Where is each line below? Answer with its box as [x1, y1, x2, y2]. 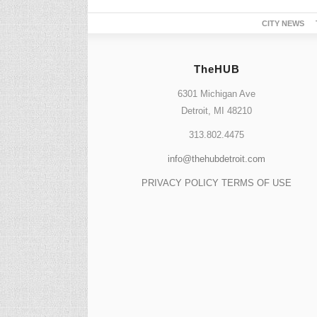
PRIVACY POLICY [142, 178, 219, 189]
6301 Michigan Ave [178, 88, 256, 100]
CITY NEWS [261, 19, 304, 28]
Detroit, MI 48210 [181, 105, 253, 117]
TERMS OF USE [221, 178, 292, 189]
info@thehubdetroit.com [168, 154, 266, 165]
